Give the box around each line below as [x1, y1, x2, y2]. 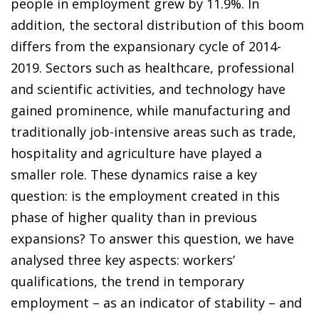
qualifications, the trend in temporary [11, 272, 244, 290]
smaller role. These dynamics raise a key [11, 165, 257, 183]
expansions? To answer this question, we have [11, 229, 294, 247]
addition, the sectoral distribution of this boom [11, 16, 304, 33]
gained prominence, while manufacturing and [11, 101, 291, 119]
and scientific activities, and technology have [11, 80, 286, 98]
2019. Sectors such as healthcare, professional [11, 58, 294, 76]
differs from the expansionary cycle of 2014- [11, 37, 281, 55]
